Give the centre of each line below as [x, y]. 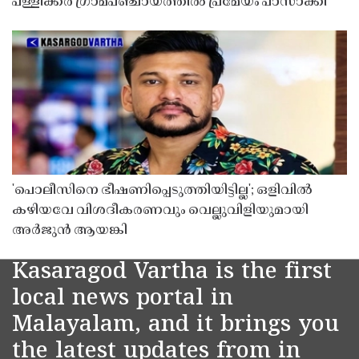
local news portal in [123, 300]
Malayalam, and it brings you [175, 326]
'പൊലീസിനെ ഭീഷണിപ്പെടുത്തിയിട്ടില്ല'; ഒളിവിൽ [162, 191]
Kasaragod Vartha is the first [172, 273]
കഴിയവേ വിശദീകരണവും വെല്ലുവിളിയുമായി [160, 211]
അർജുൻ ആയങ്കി [70, 231]
